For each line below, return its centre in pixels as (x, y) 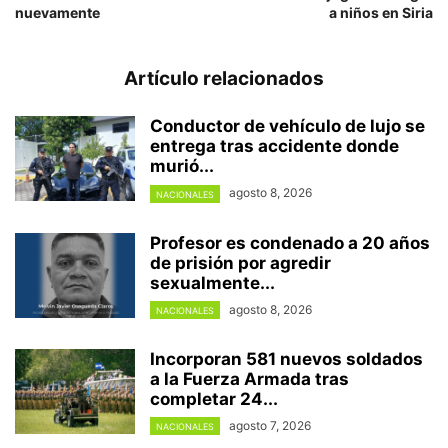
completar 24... (214, 398)
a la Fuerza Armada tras (249, 378)
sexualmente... (212, 282)
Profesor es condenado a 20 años (290, 242)
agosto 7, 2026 (270, 425)
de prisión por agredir (240, 262)
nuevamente (57, 13)
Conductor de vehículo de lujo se (287, 126)
